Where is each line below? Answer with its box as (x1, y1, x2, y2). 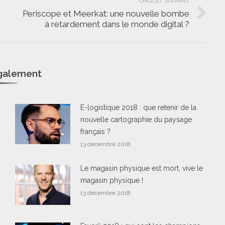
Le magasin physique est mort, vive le (80, 164, 203, 172)
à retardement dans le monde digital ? (44, 19, 189, 29)
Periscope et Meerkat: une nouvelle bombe (22, 9, 189, 19)
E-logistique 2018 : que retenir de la (80, 103, 197, 111)
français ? (80, 128, 111, 136)
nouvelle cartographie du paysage (80, 116, 192, 124)
